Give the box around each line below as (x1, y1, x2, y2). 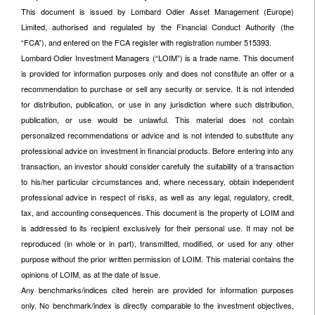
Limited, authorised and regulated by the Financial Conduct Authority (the (21, 21, 294, 32)
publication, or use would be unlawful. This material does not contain (21, 114, 294, 125)
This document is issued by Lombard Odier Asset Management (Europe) (21, 6, 294, 17)
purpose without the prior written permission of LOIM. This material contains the (21, 253, 294, 264)
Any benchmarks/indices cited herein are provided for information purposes (21, 284, 294, 295)
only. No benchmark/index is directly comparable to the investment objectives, (21, 300, 294, 311)
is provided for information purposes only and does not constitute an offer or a (21, 67, 294, 79)
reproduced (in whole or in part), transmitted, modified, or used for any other (21, 238, 294, 249)
